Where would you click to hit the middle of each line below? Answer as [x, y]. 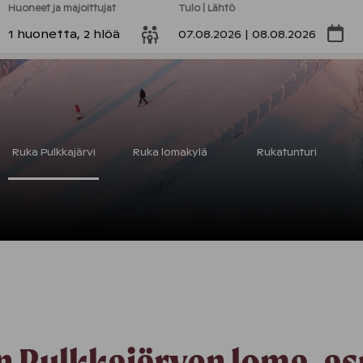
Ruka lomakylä [170, 152]
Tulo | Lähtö [206, 8]
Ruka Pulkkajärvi [53, 152]
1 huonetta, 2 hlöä [64, 34]
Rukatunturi [287, 152]
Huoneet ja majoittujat [62, 8]
